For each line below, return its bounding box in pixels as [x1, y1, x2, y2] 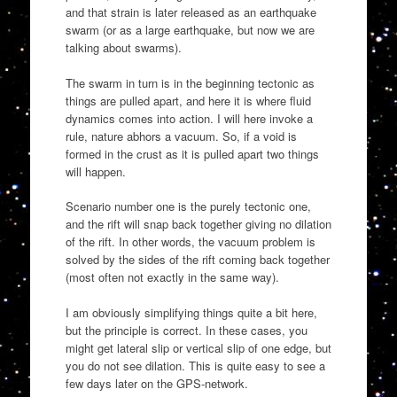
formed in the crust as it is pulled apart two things [65, 144, 319, 162]
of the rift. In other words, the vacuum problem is [65, 233, 315, 251]
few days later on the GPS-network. [65, 374, 248, 392]
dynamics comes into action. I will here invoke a [65, 109, 313, 127]
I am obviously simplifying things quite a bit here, [65, 303, 317, 321]
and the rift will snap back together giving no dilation [65, 215, 331, 233]
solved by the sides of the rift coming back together [65, 251, 330, 269]
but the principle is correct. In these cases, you [65, 321, 307, 339]
